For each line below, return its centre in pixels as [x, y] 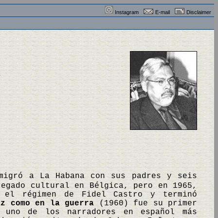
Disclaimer [199, 12]
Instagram [127, 12]
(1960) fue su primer [146, 203]
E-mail [163, 12]
